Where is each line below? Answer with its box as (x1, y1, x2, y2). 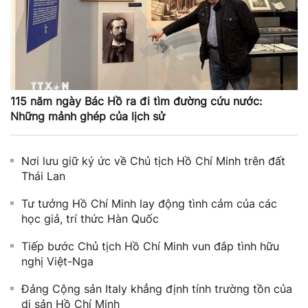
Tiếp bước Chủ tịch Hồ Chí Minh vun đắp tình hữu (21, 239, 279, 254)
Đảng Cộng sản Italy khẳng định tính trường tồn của (21, 282, 292, 296)
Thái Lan (21, 169, 65, 184)
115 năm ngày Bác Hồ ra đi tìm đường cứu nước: (10, 94, 262, 109)
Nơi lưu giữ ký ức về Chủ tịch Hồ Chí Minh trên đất (21, 154, 285, 168)
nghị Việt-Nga (21, 254, 93, 269)
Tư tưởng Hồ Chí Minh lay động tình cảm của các (21, 197, 277, 211)
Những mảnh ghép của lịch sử (10, 109, 165, 124)
